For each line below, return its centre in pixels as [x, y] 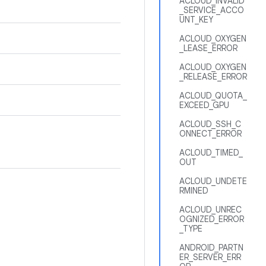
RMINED [194, 191]
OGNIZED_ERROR [212, 219]
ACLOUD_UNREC [210, 210]
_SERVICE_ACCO [212, 10]
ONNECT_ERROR [210, 134]
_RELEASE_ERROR [213, 77]
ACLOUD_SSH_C [210, 124]
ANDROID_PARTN [211, 248]
